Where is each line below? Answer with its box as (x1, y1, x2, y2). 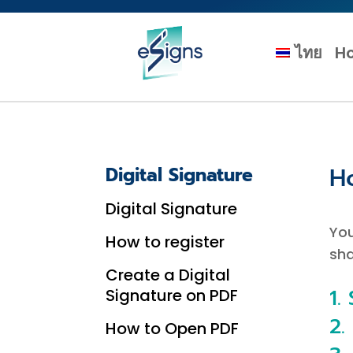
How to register (106, 230, 225, 253)
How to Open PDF (106, 317, 240, 340)
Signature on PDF (106, 284, 239, 307)
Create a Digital (106, 263, 231, 286)
